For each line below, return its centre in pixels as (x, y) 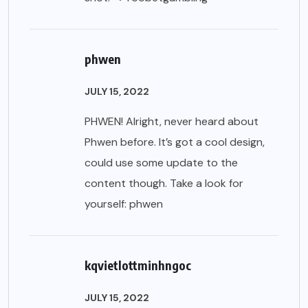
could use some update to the (161, 162)
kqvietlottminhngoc (138, 265)
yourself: (107, 203)
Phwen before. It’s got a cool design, (175, 142)
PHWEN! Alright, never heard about (172, 121)
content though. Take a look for (164, 183)
